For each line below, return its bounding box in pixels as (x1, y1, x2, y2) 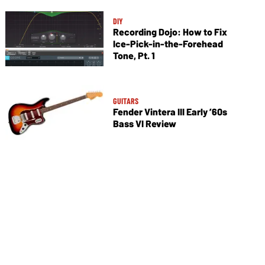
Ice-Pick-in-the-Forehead (112, 38, 223, 50)
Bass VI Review (112, 118, 176, 130)
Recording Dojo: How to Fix (112, 26, 227, 38)
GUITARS (112, 96, 138, 106)
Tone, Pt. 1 (112, 50, 155, 62)
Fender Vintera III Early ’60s (112, 106, 227, 118)
